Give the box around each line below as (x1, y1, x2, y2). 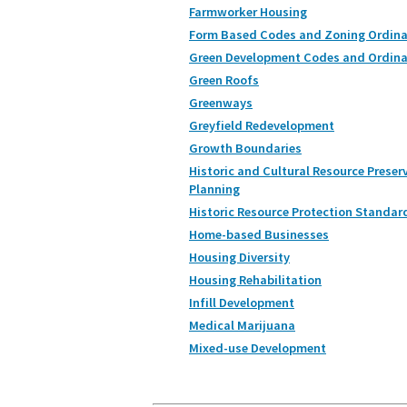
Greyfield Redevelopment (189, 116, 334, 134)
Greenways (189, 94, 253, 111)
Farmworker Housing (189, 3, 307, 20)
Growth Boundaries (189, 139, 302, 156)
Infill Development (189, 293, 294, 311)
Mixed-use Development (189, 339, 326, 356)
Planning (189, 180, 240, 197)
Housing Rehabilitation (189, 271, 322, 288)
